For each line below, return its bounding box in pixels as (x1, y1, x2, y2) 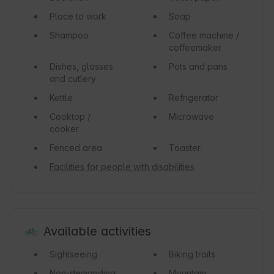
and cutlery (50, 73, 96, 84)
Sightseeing (50, 249, 97, 260)
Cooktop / (50, 111, 91, 122)
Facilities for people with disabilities (50, 161, 194, 172)
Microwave (168, 111, 214, 122)
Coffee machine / (168, 30, 239, 41)
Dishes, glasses (50, 61, 113, 72)
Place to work (50, 11, 106, 22)
